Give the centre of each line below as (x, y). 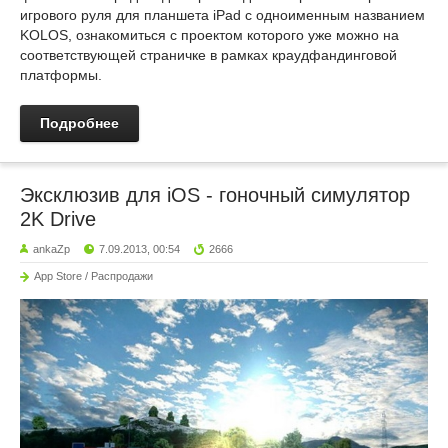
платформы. (61, 74)
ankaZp (51, 248)
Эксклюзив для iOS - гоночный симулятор (215, 194)
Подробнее (79, 122)
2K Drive (58, 218)
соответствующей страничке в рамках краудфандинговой (208, 54)
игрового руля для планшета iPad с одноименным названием (222, 14)
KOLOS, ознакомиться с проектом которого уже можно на (209, 34)
